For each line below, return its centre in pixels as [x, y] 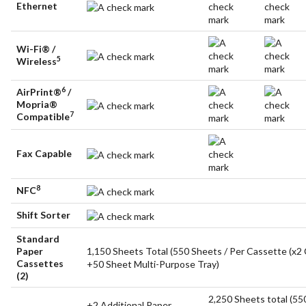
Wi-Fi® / [36, 49]
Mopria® [37, 105]
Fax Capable [44, 154]
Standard [38, 239]
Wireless [37, 61]
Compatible [43, 117]
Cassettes [40, 264]
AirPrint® [39, 92]
